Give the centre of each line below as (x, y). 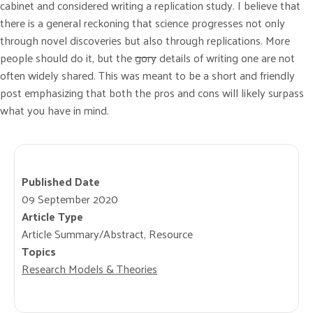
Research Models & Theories (89, 268)
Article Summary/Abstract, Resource (107, 233)
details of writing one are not (226, 57)
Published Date (61, 181)
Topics (39, 251)
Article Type (52, 216)
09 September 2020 (70, 198)
